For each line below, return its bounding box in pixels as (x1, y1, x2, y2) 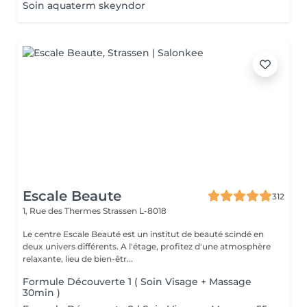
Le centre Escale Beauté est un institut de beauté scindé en (23, 229, 264, 239)
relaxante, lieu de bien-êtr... (23, 254, 133, 264)
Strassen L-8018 (103, 206, 167, 216)
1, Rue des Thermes (23, 206, 103, 216)
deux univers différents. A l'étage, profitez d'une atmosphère (23, 241, 121, 251)
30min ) (23, 286, 60, 299)
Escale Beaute (23, 188, 121, 204)
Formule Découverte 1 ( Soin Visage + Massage (23, 275, 251, 288)
